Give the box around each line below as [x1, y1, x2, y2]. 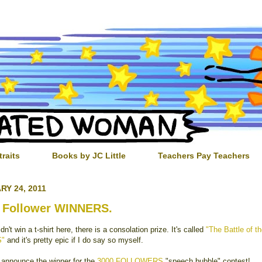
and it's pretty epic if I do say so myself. [5, 235, 143, 244]
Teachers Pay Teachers [158, 151, 250, 161]
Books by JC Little [52, 151, 126, 161]
